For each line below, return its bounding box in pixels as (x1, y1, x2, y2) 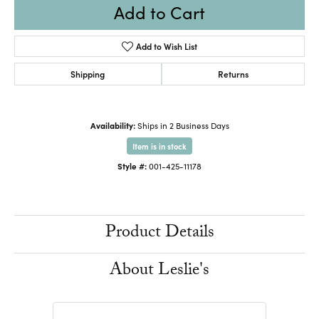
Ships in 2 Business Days (137, 119, 229, 131)
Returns (217, 67, 249, 80)
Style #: (117, 159, 147, 172)
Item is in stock (132, 140, 187, 152)
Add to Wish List (136, 39, 198, 52)
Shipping (70, 67, 105, 80)
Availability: (90, 119, 135, 131)
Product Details (105, 219, 214, 249)
